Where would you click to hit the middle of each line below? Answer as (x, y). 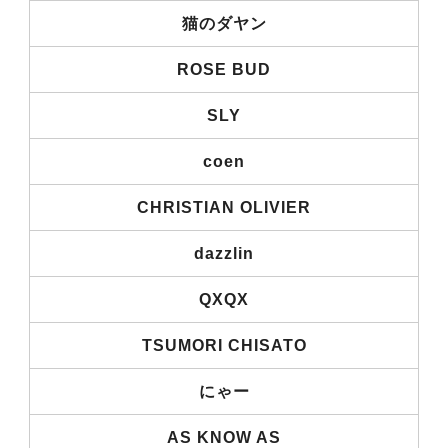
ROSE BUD (224, 69)
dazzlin (224, 253)
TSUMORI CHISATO (224, 345)
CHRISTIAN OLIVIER (224, 207)
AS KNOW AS (224, 437)
